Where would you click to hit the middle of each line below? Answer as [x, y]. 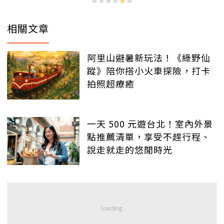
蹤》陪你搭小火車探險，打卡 [149, 71]
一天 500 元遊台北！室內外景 [150, 123]
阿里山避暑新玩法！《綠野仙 [149, 58]
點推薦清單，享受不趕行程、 [149, 136]
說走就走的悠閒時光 [130, 149]
